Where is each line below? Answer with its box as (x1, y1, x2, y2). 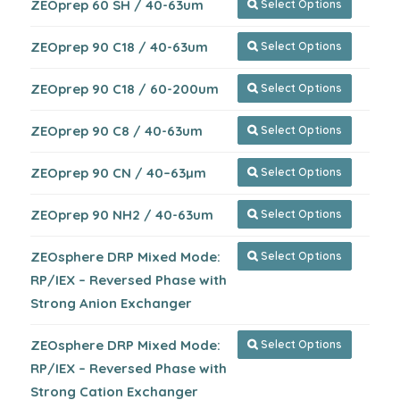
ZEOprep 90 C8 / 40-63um (30, 122, 203, 139)
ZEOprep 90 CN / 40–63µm (30, 164, 206, 181)
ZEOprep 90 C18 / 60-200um (30, 80, 219, 97)
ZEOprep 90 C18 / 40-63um (30, 38, 208, 55)
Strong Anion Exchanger (30, 295, 192, 312)
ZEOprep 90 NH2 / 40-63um (30, 206, 213, 223)
